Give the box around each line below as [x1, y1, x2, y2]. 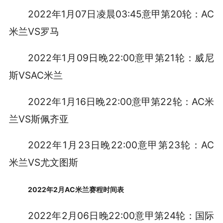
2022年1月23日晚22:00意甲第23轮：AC [28, 139, 215, 151]
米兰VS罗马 [8, 25, 59, 37]
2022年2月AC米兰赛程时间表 [28, 185, 124, 194]
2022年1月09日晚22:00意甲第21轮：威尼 [28, 51, 215, 64]
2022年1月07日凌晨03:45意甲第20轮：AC [28, 7, 215, 20]
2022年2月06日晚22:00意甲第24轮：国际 [28, 210, 215, 222]
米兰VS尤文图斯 [8, 156, 78, 169]
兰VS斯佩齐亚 [8, 112, 69, 125]
